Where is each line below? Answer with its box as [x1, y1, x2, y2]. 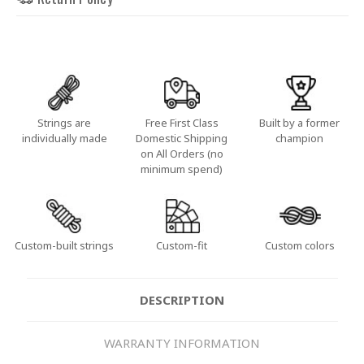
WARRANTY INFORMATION [104, 334, 260, 351]
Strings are [37, 115, 91, 131]
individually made [21, 131, 107, 146]
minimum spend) [141, 162, 223, 177]
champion [275, 131, 324, 146]
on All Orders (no [140, 146, 223, 162]
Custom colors [264, 237, 335, 253]
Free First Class [145, 115, 219, 131]
